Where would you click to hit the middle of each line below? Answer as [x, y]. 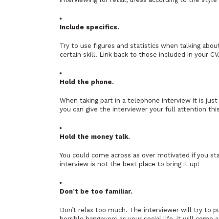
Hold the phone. [87, 82]
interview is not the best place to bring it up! [130, 164]
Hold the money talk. [95, 137]
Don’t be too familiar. [96, 191]
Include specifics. [89, 27]
